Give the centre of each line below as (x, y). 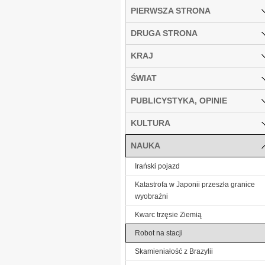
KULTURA (151, 123)
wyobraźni (151, 196)
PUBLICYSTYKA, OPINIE (179, 100)
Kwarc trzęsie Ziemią (168, 214)
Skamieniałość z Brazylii (174, 251)
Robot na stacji (159, 233)
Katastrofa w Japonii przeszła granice (195, 184)
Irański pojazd (157, 166)
